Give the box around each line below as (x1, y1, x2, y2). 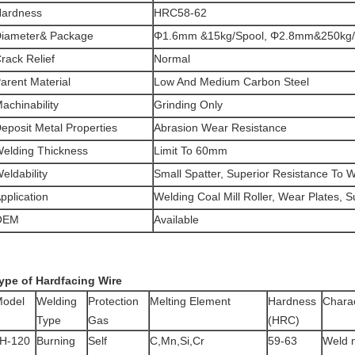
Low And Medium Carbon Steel (154, 75, 309, 88)
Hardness (268, 295, 316, 307)
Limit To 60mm (154, 144, 227, 157)
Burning (36, 334, 75, 347)
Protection (88, 295, 139, 307)
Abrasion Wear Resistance (154, 121, 287, 134)
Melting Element (150, 295, 231, 307)
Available (154, 213, 199, 226)
